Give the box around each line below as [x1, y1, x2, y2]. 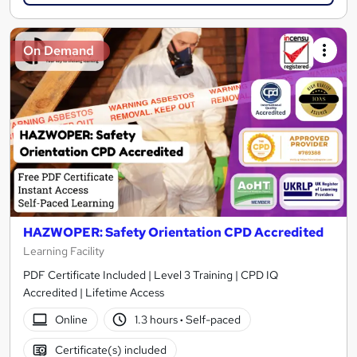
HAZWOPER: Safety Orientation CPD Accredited [23, 224, 324, 241]
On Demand [23, 41, 94, 59]
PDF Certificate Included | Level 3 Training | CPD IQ [23, 268, 278, 283]
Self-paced [183, 312, 241, 327]
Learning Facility [23, 244, 104, 259]
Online [54, 312, 88, 327]
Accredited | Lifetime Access [23, 285, 164, 300]
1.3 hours [135, 312, 181, 327]
